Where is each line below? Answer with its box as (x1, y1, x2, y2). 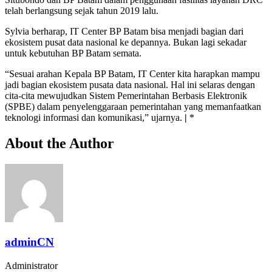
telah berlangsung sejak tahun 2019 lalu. (5, 5, 158, 16)
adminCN (5, 236, 54, 249)
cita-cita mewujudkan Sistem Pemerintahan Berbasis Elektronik (5, 90, 247, 101)
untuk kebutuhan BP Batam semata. (5, 47, 141, 58)
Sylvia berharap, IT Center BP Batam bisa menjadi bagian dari (5, 25, 243, 36)
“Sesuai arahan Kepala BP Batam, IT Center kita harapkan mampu (5, 68, 260, 79)
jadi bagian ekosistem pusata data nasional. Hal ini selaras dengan (5, 79, 255, 90)
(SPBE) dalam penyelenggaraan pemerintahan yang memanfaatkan (5, 101, 261, 112)
